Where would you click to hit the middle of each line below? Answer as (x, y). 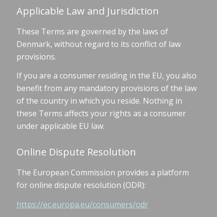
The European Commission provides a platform (102, 173)
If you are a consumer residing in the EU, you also (106, 76)
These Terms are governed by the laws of (92, 31)
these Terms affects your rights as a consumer (101, 114)
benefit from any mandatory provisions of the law (106, 88)
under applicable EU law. (60, 126)
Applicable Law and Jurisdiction (87, 11)
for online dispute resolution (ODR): (81, 185)
